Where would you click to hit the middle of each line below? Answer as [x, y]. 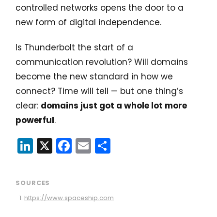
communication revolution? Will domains [102, 62]
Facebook [108, 145]
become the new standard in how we [94, 76]
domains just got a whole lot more [114, 105]
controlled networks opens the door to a [100, 8]
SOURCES [33, 183]
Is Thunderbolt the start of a [74, 47]
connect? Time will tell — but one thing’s [99, 91]
